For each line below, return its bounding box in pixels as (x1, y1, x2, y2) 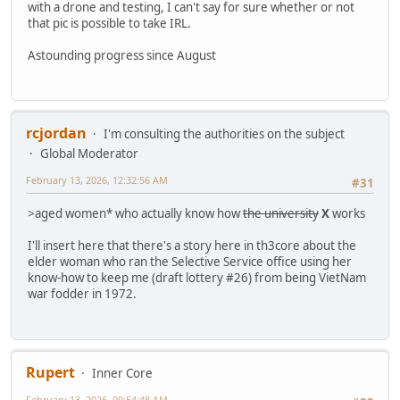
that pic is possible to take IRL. (28, 14, 191, 31)
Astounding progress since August (28, 46, 216, 63)
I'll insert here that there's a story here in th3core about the (28, 237, 356, 254)
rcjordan (26, 123, 87, 144)
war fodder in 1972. (28, 286, 137, 303)
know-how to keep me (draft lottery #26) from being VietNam (28, 270, 366, 287)
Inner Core (92, 364, 153, 381)
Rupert (26, 362, 75, 382)
